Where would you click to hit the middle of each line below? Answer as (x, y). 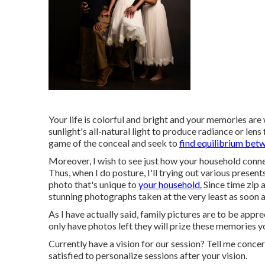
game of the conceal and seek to (114, 143)
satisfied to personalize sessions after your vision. (148, 255)
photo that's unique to (93, 184)
